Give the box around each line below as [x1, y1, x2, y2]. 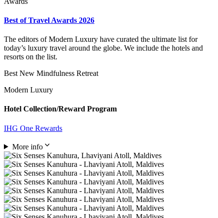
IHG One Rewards [4, 124, 62, 132]
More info [12, 142, 43, 151]
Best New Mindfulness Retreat [4, 69, 98, 78]
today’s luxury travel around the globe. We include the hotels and [4, 44, 203, 53]
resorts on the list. [4, 53, 57, 61]
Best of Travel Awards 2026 [4, 16, 94, 24]
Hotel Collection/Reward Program [4, 105, 117, 113]
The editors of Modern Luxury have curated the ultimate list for [4, 35, 198, 44]
